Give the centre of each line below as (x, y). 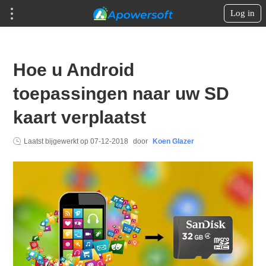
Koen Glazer (174, 141)
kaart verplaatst (80, 117)
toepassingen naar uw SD (121, 94)
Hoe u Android (74, 70)
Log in (243, 13)
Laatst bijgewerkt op (57, 141)
